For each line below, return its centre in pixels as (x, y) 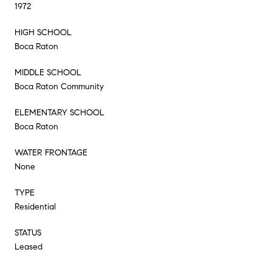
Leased (29, 246)
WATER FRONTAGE (51, 152)
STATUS (28, 233)
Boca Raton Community (59, 86)
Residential (35, 206)
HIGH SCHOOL (43, 32)
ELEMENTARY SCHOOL (59, 112)
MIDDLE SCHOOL (48, 72)
